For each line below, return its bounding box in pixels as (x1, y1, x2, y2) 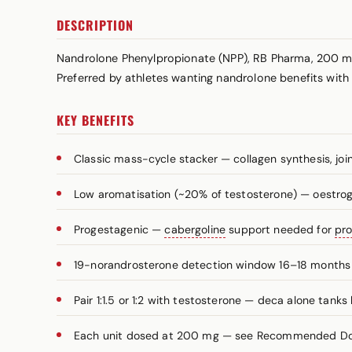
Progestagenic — (74, 222, 165, 236)
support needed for (225, 222, 335, 236)
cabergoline (164, 222, 226, 236)
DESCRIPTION (57, 16, 134, 35)
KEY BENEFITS (57, 111, 134, 130)
